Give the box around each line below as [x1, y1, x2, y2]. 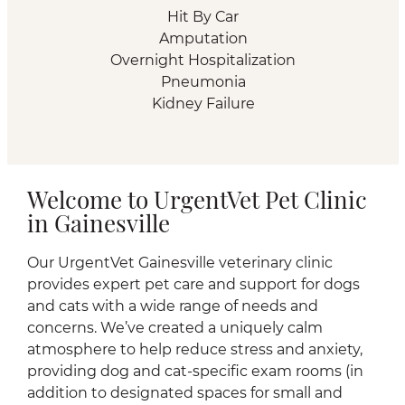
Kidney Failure [151, 95, 255, 112]
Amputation [158, 30, 248, 47]
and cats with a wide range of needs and [27, 297, 318, 315]
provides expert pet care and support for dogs [27, 276, 360, 293]
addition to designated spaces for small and [27, 384, 343, 401]
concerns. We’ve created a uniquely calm [27, 319, 323, 336]
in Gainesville [27, 214, 170, 239]
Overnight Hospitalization [110, 52, 296, 69]
